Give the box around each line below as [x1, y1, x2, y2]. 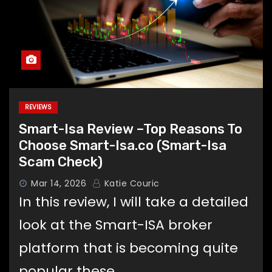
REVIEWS [25, 102, 52, 112]
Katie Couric [101, 177, 160, 189]
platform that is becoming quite [19, 238, 238, 257]
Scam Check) [19, 153, 103, 170]
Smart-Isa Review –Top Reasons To [19, 120, 242, 137]
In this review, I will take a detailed [19, 192, 248, 211]
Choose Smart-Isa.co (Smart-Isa [19, 137, 226, 154]
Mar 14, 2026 [31, 177, 86, 189]
